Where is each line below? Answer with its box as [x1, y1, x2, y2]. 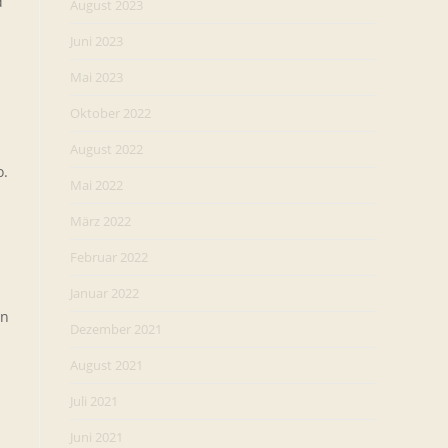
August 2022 [70, 140, 143, 158]
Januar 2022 [70, 284, 139, 302]
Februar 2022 [70, 248, 148, 266]
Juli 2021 [70, 392, 118, 410]
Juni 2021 [70, 428, 123, 446]
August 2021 [70, 356, 143, 374]
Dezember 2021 [70, 320, 162, 338]
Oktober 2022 [70, 104, 151, 122]
